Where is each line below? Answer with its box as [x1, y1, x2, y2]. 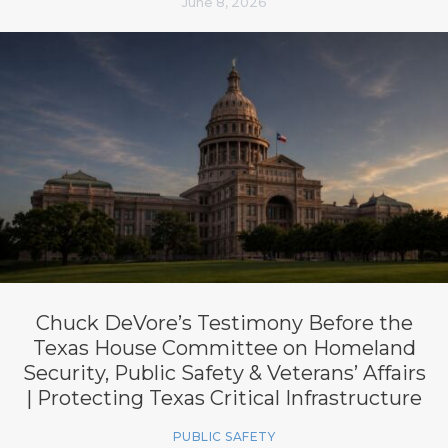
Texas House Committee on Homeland [32, 335, 416, 360]
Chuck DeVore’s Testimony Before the [35, 310, 413, 335]
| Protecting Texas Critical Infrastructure [26, 385, 422, 410]
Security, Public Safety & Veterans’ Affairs [22, 360, 426, 385]
